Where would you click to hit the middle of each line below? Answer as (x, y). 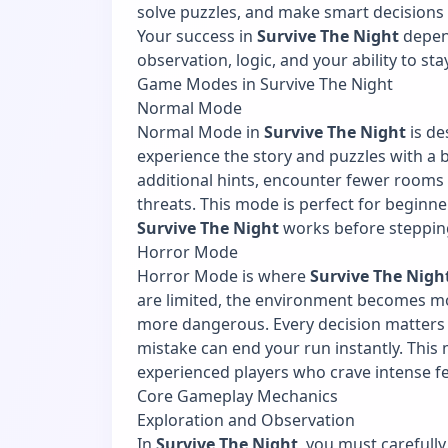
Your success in (197, 35)
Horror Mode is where (223, 275)
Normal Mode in (200, 131)
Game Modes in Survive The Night (265, 83)
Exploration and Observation (246, 419)
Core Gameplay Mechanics (237, 395)
